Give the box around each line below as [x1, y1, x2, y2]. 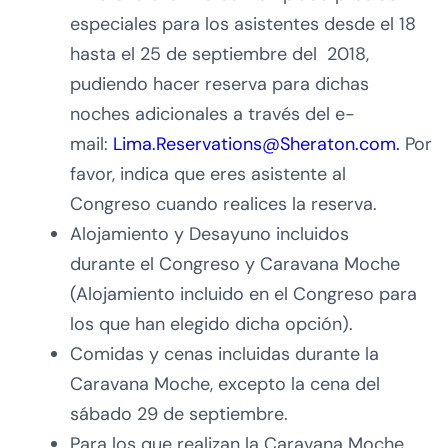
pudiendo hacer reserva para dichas [70, 72, 369, 97]
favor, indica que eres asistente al [70, 162, 346, 187]
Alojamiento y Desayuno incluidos [70, 222, 349, 247]
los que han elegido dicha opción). [70, 312, 353, 337]
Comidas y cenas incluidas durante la [70, 342, 379, 367]
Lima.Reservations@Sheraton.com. [113, 132, 405, 157]
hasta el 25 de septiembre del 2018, [70, 42, 369, 67]
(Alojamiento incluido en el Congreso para [70, 282, 417, 307]
